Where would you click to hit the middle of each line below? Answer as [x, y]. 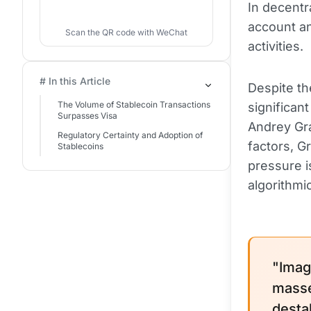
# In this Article [75, 81]
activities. [276, 46]
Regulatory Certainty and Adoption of [130, 135]
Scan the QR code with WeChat [126, 32]
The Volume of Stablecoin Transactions [134, 104]
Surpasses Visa [87, 116]
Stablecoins [81, 146]
